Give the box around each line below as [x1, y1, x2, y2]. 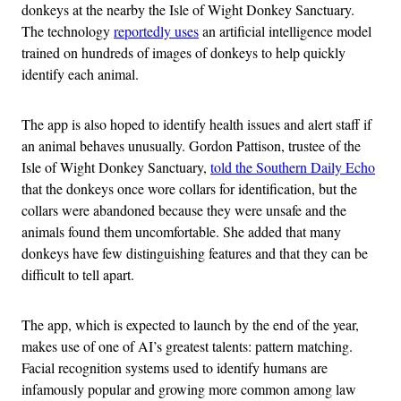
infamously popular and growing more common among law [21, 379, 356, 398]
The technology [21, 21, 114, 40]
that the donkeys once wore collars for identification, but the [21, 178, 357, 198]
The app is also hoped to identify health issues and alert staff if [21, 114, 371, 133]
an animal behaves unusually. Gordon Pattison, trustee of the [21, 135, 361, 155]
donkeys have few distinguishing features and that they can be [21, 243, 368, 262]
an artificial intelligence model [199, 21, 371, 40]
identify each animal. [21, 64, 139, 83]
